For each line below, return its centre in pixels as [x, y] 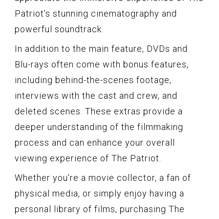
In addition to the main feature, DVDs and [101, 48]
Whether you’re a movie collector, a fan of [103, 177]
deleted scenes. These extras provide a [99, 111]
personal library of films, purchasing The [100, 209]
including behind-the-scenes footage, [93, 80]
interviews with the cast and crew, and [96, 95]
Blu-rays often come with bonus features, [102, 64]
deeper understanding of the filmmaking [99, 127]
